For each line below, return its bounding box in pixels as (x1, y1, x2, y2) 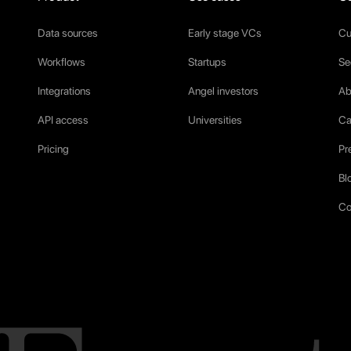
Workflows (38, 55, 85, 68)
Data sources (38, 26, 98, 39)
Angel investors (188, 84, 259, 97)
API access (38, 113, 89, 126)
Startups (188, 55, 226, 68)
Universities (188, 113, 242, 126)
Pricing (38, 142, 69, 155)
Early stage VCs (188, 26, 262, 39)
